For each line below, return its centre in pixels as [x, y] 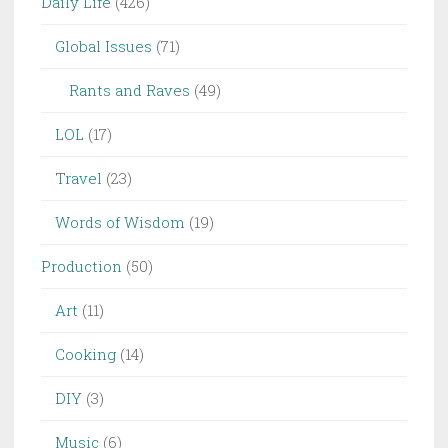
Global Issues [103, 46]
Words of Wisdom [120, 222]
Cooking [85, 354]
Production [81, 266]
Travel [78, 178]
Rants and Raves [129, 90]
